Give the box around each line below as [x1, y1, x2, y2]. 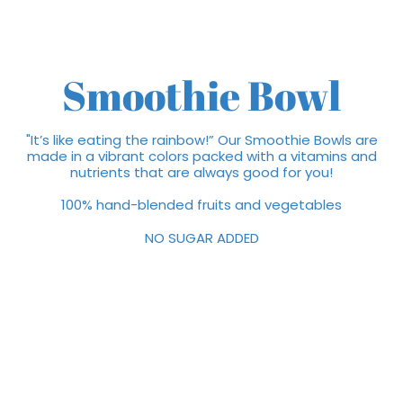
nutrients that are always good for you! [70, 162, 333, 182]
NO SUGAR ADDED [144, 228, 259, 248]
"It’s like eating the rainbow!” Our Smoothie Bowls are [25, 130, 378, 149]
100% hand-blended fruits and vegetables [61, 195, 342, 215]
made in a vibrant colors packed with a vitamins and [26, 146, 377, 166]
